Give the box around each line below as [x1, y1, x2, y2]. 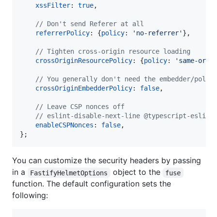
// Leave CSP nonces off [35, 103, 124, 111]
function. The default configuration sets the [12, 179, 171, 189]
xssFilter [35, 1, 70, 10]
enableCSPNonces [35, 121, 93, 129]
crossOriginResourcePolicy [35, 57, 132, 65]
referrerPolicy [35, 29, 90, 37]
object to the [110, 167, 163, 177]
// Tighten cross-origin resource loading [35, 47, 190, 56]
